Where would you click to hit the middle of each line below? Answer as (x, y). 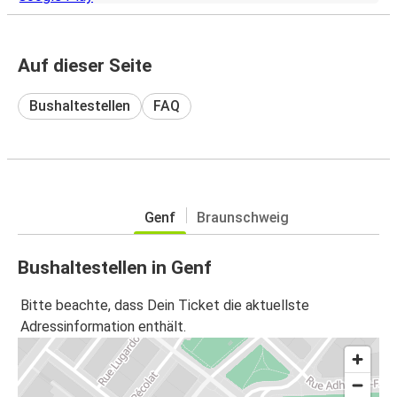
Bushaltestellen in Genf (115, 267)
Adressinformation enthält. (103, 327)
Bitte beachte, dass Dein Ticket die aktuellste (165, 306)
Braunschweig (242, 217)
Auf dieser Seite (85, 65)
